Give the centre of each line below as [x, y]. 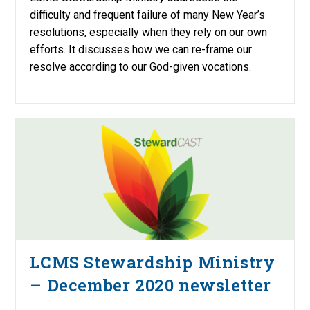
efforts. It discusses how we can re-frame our [141, 49]
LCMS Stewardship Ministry [153, 263]
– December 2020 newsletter [151, 285]
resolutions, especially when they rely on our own [149, 32]
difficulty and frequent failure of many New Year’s [148, 15]
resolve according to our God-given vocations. [141, 66]
